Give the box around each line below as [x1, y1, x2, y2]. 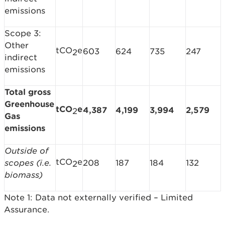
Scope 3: [5, 28, 41, 39]
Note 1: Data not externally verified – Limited [4, 192, 193, 203]
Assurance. [4, 204, 49, 215]
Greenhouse [5, 99, 54, 109]
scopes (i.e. [5, 158, 52, 168]
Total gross [5, 87, 51, 97]
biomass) [5, 170, 43, 180]
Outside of [5, 146, 49, 156]
